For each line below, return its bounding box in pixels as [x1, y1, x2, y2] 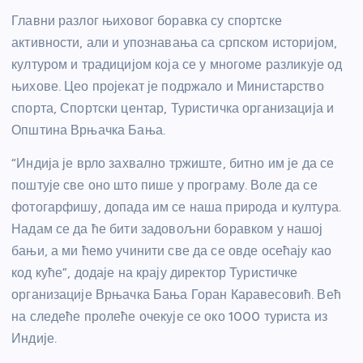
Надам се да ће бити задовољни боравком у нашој [11, 220, 323, 237]
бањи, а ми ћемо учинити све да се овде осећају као [11, 242, 332, 258]
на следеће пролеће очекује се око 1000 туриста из [11, 308, 327, 324]
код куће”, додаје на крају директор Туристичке [11, 264, 298, 280]
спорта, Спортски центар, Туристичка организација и [11, 100, 335, 116]
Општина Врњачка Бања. [11, 122, 166, 138]
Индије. [11, 330, 58, 346]
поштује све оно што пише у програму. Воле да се [11, 177, 318, 193]
